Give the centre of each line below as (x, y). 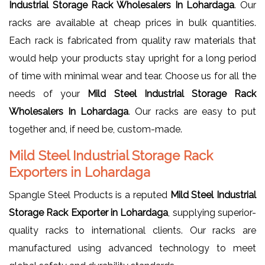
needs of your (49, 93)
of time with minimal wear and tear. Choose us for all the (132, 76)
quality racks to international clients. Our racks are (132, 230)
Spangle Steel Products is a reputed (90, 195)
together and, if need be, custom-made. (96, 129)
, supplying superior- (212, 212)
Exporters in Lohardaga (80, 172)
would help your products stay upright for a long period (132, 58)
